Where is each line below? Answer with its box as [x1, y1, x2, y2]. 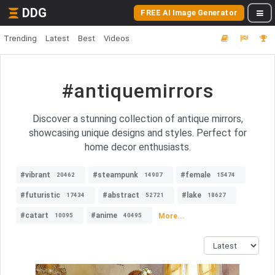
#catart [20, 211, 48, 220]
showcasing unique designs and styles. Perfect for [28, 127, 247, 139]
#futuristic [20, 191, 60, 199]
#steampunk [93, 171, 138, 179]
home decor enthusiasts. [84, 141, 191, 153]
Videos [104, 34, 130, 43]
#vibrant [20, 171, 50, 179]
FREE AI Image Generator [141, 8, 238, 17]
